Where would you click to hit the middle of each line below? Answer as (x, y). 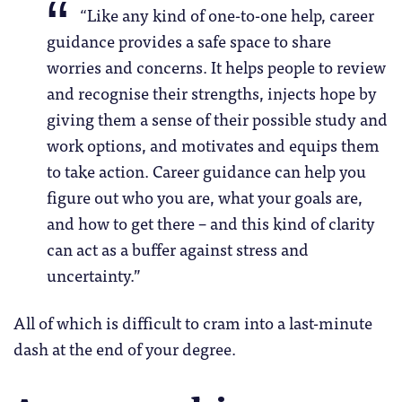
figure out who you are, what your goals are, (204, 197)
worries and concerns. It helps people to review (216, 66)
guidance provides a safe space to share (188, 40)
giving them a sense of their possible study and (217, 118)
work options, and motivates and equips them (213, 144)
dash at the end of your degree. (125, 348)
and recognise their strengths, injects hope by (211, 92)
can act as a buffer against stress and (177, 249)
